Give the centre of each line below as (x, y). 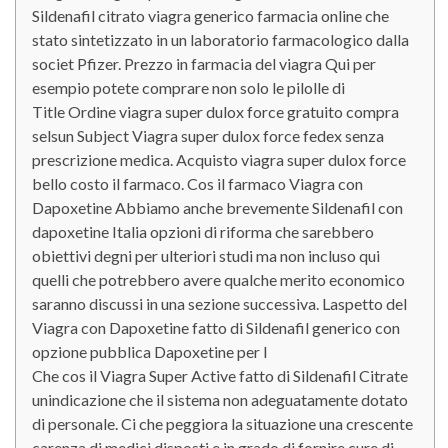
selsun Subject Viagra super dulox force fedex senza (208, 135)
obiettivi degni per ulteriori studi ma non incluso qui (206, 255)
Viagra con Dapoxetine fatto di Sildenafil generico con (216, 327)
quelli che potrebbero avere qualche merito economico (218, 279)
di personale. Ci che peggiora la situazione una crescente (222, 423)
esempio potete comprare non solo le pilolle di (188, 87)
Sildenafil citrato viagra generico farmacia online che (210, 15)
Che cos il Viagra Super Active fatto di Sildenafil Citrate (220, 375)
